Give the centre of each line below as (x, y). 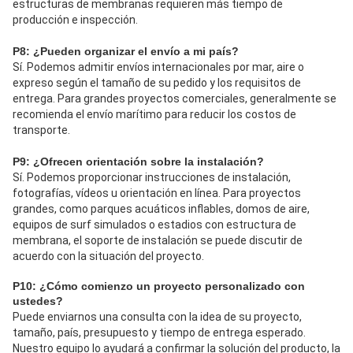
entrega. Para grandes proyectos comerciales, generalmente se (175, 99)
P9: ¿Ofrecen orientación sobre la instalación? (138, 162)
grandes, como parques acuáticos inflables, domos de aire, (161, 209)
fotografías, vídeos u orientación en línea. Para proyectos (157, 193)
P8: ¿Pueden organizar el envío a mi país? (126, 52)
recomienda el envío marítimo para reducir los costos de (154, 115)
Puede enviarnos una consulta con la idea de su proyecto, (157, 317)
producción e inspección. (75, 20)
